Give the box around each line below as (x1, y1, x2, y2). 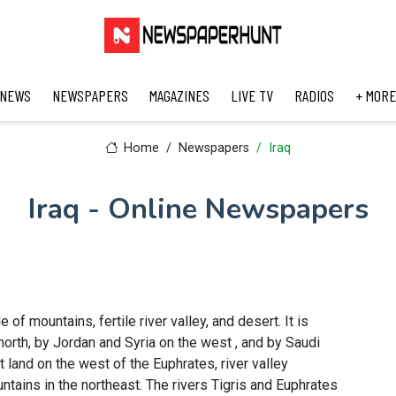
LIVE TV (230, 86, 273, 105)
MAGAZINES (148, 86, 209, 105)
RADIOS (293, 86, 334, 105)
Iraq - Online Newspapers (27, 190, 369, 228)
